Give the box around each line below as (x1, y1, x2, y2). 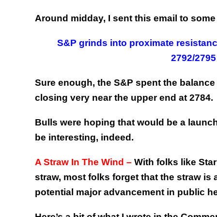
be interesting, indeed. (35, 132, 134, 143)
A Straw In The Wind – (35, 157, 132, 168)
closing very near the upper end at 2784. (35, 93, 213, 103)
